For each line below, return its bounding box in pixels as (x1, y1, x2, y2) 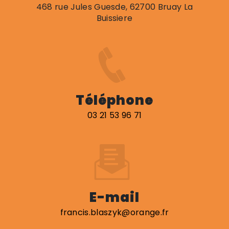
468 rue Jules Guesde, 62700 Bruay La (36, 1, 193, 13)
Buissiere (96, 12, 133, 25)
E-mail (89, 188, 140, 207)
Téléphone (76, 91, 153, 110)
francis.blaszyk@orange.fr (60, 207, 169, 219)
